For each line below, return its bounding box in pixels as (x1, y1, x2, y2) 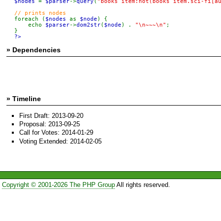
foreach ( (14, 15, 45, 22)
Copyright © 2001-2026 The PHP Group (1, 181, 115, 188)
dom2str (76, 21, 101, 28)
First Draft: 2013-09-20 (19, 111, 83, 119)
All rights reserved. (114, 181, 170, 188)
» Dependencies (6, 45, 61, 54)
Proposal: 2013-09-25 (19, 120, 80, 128)
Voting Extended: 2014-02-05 (19, 137, 102, 145)
